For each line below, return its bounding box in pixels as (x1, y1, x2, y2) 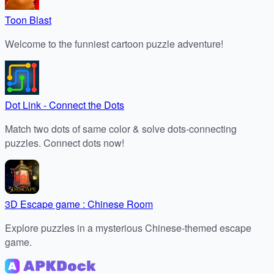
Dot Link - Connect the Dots (5, 98, 124, 112)
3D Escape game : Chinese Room (5, 197, 153, 211)
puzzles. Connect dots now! (5, 136, 124, 150)
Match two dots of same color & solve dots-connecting (5, 122, 237, 136)
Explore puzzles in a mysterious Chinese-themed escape (5, 221, 251, 235)
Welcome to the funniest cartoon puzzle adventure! (5, 37, 223, 51)
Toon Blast (5, 13, 51, 27)
